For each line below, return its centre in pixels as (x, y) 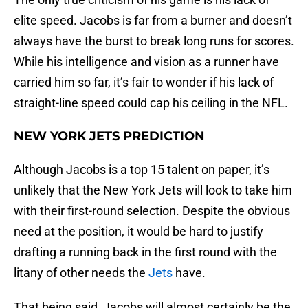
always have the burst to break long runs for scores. (154, 41)
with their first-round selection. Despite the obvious (152, 211)
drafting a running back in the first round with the (145, 252)
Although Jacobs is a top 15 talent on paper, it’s (142, 170)
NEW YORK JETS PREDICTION (109, 136)
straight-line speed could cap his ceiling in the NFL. (151, 103)
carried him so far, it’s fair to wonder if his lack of (144, 82)
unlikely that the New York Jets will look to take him (153, 190)
